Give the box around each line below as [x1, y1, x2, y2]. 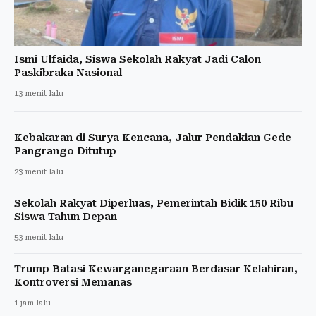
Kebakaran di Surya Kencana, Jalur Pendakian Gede [14, 131, 291, 143]
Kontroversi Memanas [14, 276, 132, 288]
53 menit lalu [14, 232, 63, 242]
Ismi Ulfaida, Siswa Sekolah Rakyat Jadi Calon [14, 53, 261, 65]
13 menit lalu [14, 88, 63, 98]
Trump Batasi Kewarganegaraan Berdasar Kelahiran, [14, 262, 298, 274]
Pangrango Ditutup [14, 145, 116, 157]
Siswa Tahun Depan [14, 210, 117, 222]
